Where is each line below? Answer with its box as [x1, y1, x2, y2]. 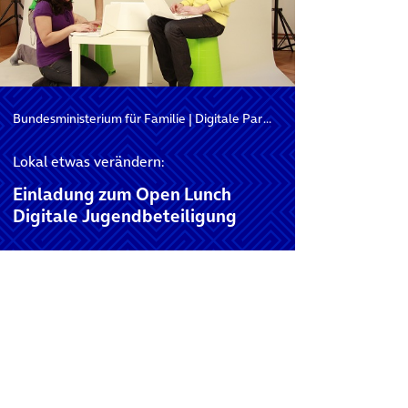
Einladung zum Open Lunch [12, 181, 231, 207]
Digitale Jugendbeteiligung [12, 203, 237, 229]
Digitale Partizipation [194, 109, 263, 128]
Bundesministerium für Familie [12, 109, 186, 128]
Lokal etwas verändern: [12, 150, 164, 171]
